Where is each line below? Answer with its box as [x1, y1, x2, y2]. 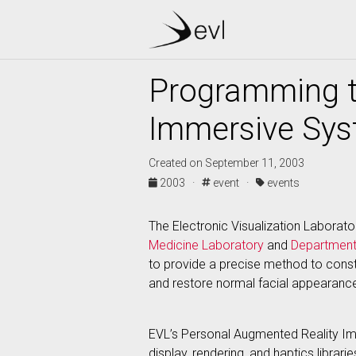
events [265, 176, 300, 189]
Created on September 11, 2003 [149, 157, 304, 169]
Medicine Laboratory [149, 238, 264, 253]
